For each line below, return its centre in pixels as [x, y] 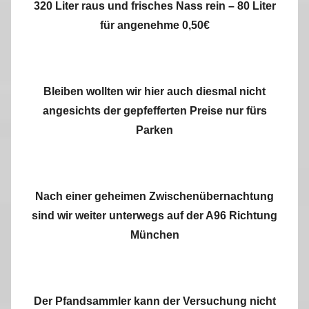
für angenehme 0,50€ [154, 26]
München [154, 235]
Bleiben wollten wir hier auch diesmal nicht [154, 92]
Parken [154, 130]
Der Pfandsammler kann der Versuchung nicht [154, 301]
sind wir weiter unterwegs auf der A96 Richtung [154, 216]
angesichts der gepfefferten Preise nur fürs [154, 111]
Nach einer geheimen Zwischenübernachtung [154, 197]
